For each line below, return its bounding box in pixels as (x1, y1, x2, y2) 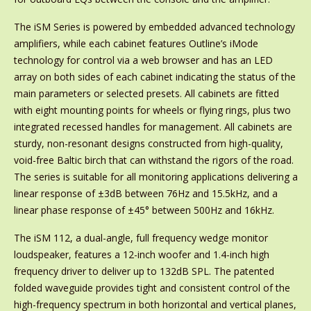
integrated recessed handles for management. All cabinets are (13, 120, 292, 133)
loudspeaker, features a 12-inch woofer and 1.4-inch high (13, 248, 269, 261)
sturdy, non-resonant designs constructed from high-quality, (13, 137, 283, 150)
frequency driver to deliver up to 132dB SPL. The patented (13, 264, 274, 278)
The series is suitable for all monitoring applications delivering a (13, 170, 298, 183)
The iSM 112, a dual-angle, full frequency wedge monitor (13, 231, 268, 244)
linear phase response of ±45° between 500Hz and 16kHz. (13, 203, 274, 217)
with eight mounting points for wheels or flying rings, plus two (13, 103, 291, 117)
